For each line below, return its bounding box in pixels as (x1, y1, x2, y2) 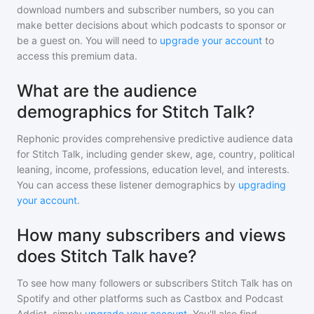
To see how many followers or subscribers (17, 277, 211, 289)
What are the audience (17, 81, 197, 101)
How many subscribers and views (17, 225, 286, 245)
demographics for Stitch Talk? (17, 102, 255, 122)
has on (259, 277, 292, 289)
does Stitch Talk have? (17, 246, 197, 266)
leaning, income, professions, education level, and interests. (17, 163, 289, 175)
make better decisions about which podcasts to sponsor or (17, 19, 286, 31)
